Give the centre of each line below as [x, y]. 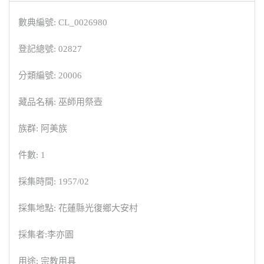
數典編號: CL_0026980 [63, 22]
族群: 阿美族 [43, 128]
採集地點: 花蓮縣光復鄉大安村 [78, 208]
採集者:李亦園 [46, 234]
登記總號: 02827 [50, 49]
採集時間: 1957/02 [54, 181]
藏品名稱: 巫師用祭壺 [60, 102]
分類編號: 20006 [50, 75]
